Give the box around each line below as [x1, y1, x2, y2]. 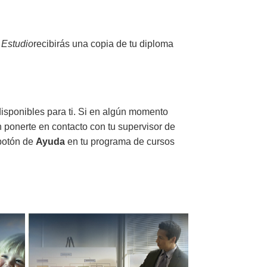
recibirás [33, 38, 73, 49]
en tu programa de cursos [65, 136, 175, 147]
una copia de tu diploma [72, 38, 174, 49]
